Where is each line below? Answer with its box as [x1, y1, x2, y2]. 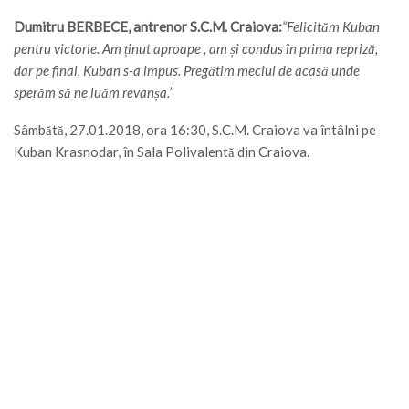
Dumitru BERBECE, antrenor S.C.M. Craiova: [14, 17, 282, 35]
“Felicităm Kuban [282, 17, 380, 35]
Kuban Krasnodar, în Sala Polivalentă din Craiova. [14, 142, 309, 160]
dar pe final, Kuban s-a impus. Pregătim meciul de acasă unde [14, 61, 360, 79]
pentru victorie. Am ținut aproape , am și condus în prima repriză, [14, 39, 378, 57]
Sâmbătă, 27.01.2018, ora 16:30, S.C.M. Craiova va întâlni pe [14, 121, 376, 138]
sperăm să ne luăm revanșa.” [14, 83, 173, 100]
